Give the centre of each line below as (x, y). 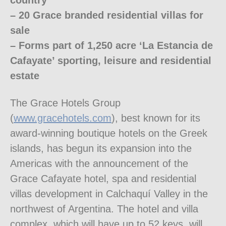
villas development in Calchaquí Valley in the (109, 194)
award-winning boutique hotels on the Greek (109, 133)
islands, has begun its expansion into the (101, 149)
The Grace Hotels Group (65, 103)
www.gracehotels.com (63, 118)
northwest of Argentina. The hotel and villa (104, 209)
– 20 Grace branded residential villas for (107, 15)
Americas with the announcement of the (99, 164)
